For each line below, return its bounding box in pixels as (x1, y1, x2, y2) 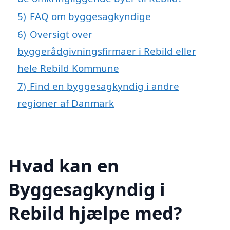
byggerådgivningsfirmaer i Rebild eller (17, 44, 196, 57)
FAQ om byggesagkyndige (30, 9, 151, 23)
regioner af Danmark (17, 96, 114, 109)
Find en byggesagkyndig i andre (30, 79, 179, 92)
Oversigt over (30, 27, 92, 41)
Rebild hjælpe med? (8, 200, 182, 225)
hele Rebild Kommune (17, 61, 119, 74)
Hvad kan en (8, 153, 119, 178)
